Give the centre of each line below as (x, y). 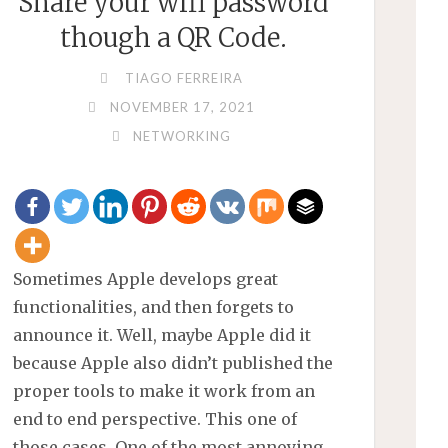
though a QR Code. (174, 37)
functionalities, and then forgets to (154, 306)
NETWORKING (181, 135)
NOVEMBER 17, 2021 (182, 106)
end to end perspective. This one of (155, 418)
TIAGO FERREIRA (183, 77)
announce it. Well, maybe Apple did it (162, 334)
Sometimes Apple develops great (146, 278)
